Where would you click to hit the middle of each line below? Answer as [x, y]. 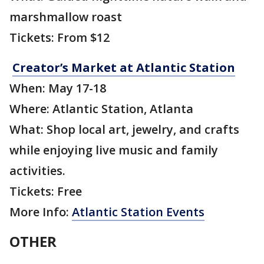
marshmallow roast [66, 17]
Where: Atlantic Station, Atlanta [101, 109]
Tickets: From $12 [60, 38]
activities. [37, 171]
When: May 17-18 [58, 88]
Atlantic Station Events [138, 212]
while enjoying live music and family [114, 150]
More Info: [41, 212]
